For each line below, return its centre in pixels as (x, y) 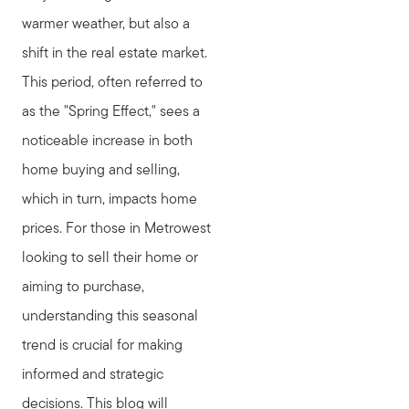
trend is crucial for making (102, 346)
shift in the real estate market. (115, 53)
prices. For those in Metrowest (116, 229)
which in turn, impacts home (110, 199)
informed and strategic (93, 375)
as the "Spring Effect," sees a (111, 112)
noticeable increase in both (107, 141)
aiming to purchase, (83, 287)
